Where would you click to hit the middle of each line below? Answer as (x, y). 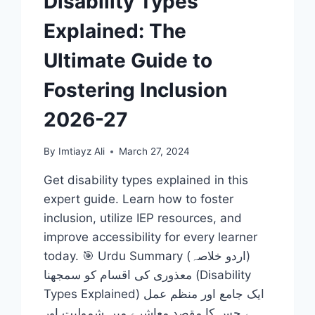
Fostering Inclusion (136, 90)
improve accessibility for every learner (151, 237)
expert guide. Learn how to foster (139, 199)
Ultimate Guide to (128, 61)
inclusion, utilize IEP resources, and (143, 218)
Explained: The (115, 31)
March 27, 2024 (154, 151)
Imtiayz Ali (81, 151)
